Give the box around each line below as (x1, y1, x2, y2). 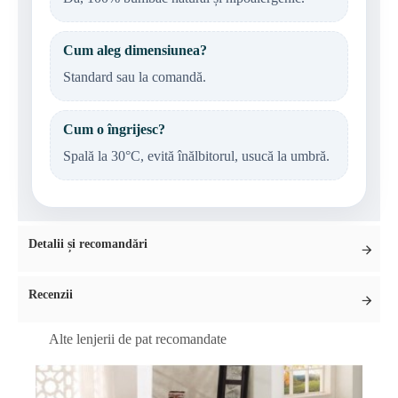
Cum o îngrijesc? (63, 121, 165, 137)
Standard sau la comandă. (63, 68, 206, 84)
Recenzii (28, 287, 73, 301)
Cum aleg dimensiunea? (63, 42, 207, 58)
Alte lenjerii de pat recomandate (49, 330, 227, 346)
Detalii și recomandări (28, 236, 147, 251)
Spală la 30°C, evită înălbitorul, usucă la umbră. (63, 147, 330, 163)
